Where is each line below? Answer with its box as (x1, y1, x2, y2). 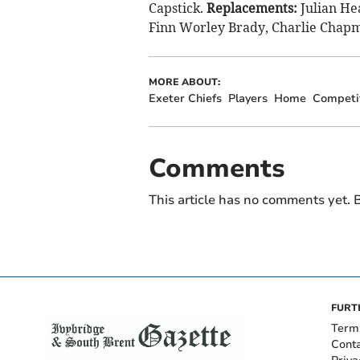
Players (227, 90, 268, 106)
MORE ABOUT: (148, 75, 220, 88)
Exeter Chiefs (148, 90, 222, 106)
